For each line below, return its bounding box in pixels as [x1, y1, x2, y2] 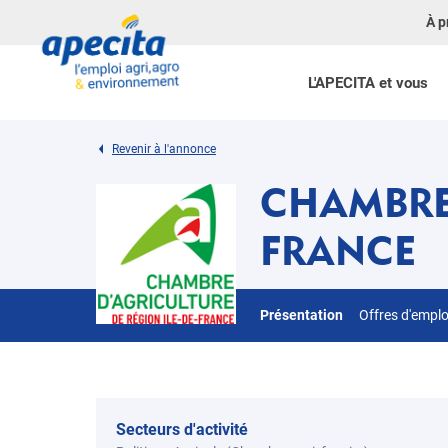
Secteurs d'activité [116, 420, 248, 439]
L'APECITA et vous [307, 73, 428, 92]
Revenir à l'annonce [112, 142, 216, 156]
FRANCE [260, 226, 416, 274]
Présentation [260, 307, 343, 323]
